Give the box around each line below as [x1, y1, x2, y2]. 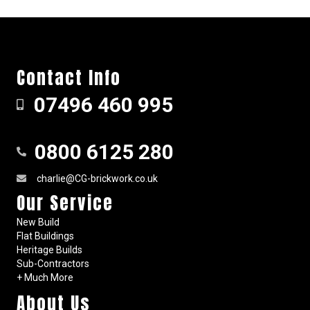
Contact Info [17, 64, 121, 91]
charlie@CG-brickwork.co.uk [37, 172, 158, 184]
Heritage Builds [17, 244, 82, 255]
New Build [17, 216, 60, 228]
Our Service [17, 190, 113, 216]
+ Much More [17, 271, 73, 283]
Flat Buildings [17, 230, 74, 241]
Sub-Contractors [17, 257, 89, 269]
